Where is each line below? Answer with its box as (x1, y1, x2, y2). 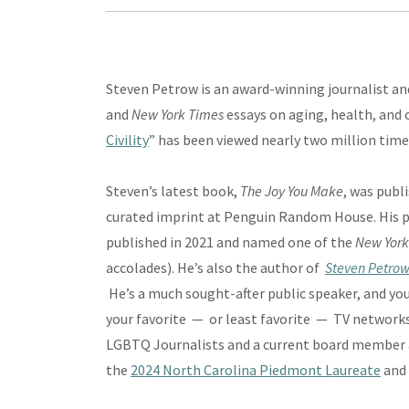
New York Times (131, 105, 224, 124)
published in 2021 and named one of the (106, 233, 355, 252)
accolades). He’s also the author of (106, 258, 322, 278)
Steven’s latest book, (106, 182, 240, 201)
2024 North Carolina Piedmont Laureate (131, 361, 381, 380)
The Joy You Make (240, 182, 343, 201)
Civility (106, 131, 149, 150)
